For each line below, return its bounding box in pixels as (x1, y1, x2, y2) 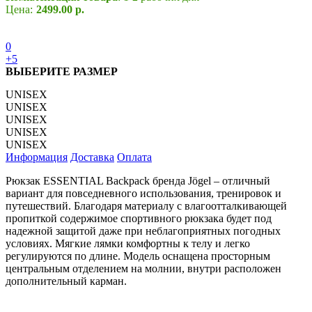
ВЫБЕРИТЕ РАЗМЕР (6, 65, 118, 78)
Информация (6, 151, 68, 164)
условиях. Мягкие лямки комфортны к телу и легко (6, 237, 250, 250)
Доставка (70, 151, 114, 164)
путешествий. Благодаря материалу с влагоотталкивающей (6, 200, 287, 212)
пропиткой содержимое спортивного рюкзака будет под (6, 212, 272, 225)
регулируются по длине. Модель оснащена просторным (6, 250, 270, 263)
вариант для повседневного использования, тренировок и (6, 187, 281, 200)
